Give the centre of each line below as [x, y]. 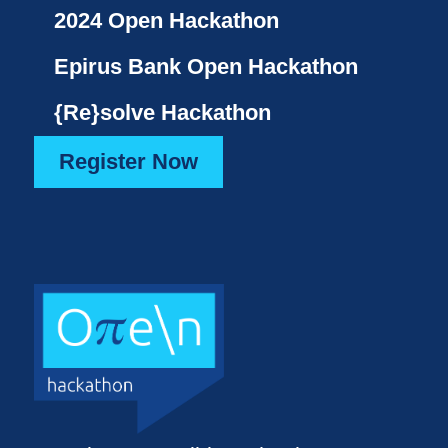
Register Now [128, 162]
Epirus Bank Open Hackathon [205, 67]
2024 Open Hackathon [166, 21]
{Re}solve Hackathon [162, 113]
